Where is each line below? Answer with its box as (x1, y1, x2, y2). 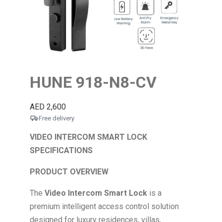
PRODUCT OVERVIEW (30, 167, 109, 177)
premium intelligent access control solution (30, 202, 179, 212)
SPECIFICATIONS (30, 146, 93, 156)
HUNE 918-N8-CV (30, 73, 157, 92)
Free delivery (39, 114, 74, 122)
